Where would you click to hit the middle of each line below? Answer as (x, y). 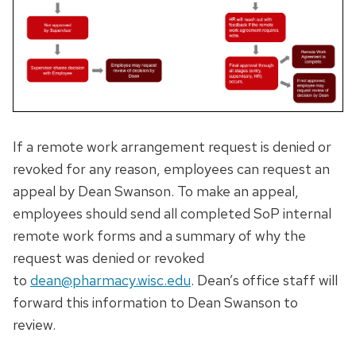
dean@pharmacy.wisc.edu (110, 280)
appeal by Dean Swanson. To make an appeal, (156, 191)
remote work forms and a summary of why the (159, 235)
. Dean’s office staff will (264, 280)
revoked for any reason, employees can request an (171, 168)
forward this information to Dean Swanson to (155, 302)
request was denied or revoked (108, 257)
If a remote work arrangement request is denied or (172, 146)
